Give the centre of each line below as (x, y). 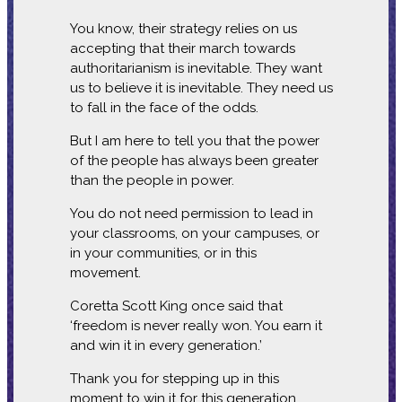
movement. (107, 272)
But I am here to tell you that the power (194, 140)
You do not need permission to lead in (191, 213)
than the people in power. (153, 180)
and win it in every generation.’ (167, 345)
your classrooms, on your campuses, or (194, 233)
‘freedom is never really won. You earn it (196, 325)
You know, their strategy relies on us (183, 28)
